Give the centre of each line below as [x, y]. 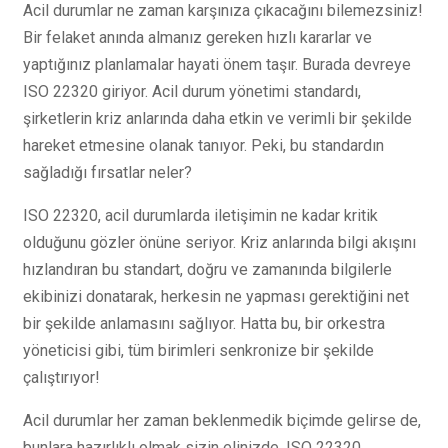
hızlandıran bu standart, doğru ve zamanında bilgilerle [207, 269]
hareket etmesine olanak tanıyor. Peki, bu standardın [203, 145]
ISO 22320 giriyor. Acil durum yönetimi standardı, [192, 91]
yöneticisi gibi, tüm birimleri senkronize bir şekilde [198, 350]
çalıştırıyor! [61, 377]
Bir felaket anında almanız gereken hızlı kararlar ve [197, 37]
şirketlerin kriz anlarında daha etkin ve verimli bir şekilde [217, 118]
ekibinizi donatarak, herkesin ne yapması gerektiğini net [216, 296]
